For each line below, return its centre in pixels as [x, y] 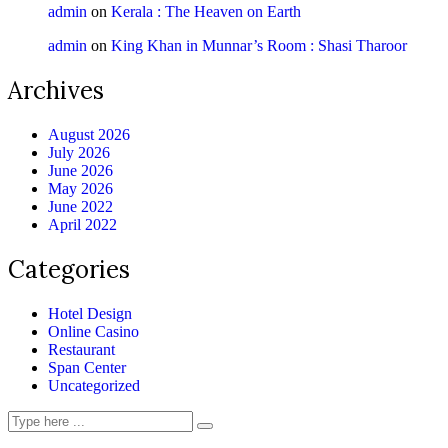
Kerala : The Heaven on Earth [206, 12]
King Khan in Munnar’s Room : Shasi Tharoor [259, 46]
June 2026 [80, 171]
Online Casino [93, 331]
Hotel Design [90, 313]
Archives [56, 91]
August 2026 [89, 135]
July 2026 [79, 153]
